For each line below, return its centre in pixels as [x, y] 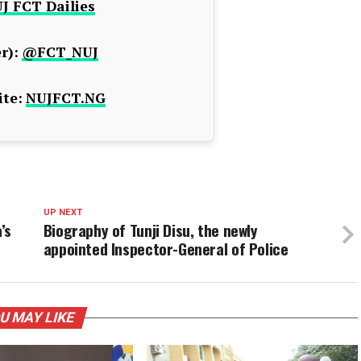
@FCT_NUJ [60, 52]
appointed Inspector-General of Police [166, 249]
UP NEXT [62, 212]
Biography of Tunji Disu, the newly [150, 230]
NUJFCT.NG [66, 98]
